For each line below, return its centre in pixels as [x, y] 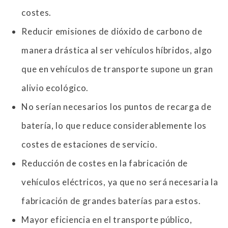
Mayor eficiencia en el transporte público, [107, 219]
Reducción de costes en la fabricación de [105, 163]
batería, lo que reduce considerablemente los [114, 125]
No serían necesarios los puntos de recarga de [117, 106]
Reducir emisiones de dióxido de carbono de [112, 31]
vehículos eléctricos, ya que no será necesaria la [120, 182]
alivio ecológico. [55, 88]
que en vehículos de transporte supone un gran [117, 69]
